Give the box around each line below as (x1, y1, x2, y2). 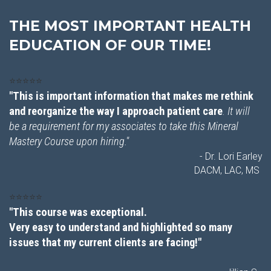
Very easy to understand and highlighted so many (9, 221, 232, 234)
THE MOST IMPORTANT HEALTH (9, 17, 251, 35)
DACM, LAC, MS (194, 165, 262, 177)
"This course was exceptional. (9, 206, 149, 219)
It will (227, 105, 250, 118)
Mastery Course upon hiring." (9, 135, 129, 148)
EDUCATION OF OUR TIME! (9, 36, 211, 54)
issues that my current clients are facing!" (9, 236, 201, 249)
